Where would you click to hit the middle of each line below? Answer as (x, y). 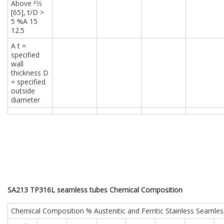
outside (23, 91)
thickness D (30, 73)
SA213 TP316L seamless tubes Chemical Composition (95, 189)
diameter (26, 100)
